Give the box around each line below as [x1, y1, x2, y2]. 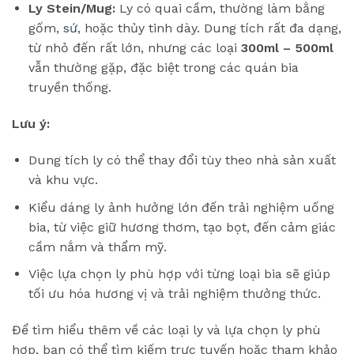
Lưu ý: [12, 116, 50, 132]
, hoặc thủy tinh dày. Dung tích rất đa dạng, [77, 21, 341, 36]
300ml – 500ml [240, 40, 333, 56]
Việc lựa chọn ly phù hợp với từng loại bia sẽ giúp [28, 266, 330, 282]
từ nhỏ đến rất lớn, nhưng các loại [28, 40, 241, 56]
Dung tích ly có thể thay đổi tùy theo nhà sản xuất [28, 153, 336, 168]
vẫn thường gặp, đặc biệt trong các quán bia [28, 60, 299, 76]
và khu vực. [28, 172, 98, 188]
